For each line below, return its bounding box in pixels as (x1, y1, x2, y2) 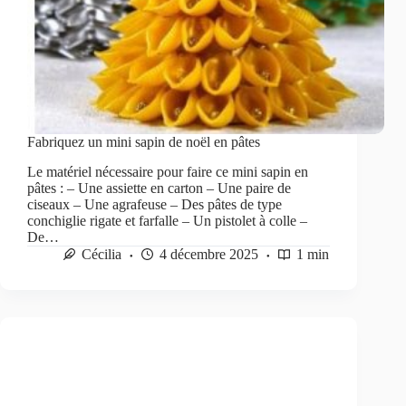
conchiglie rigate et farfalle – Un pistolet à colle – (27, 212, 307, 228)
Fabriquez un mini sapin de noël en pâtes (27, 134, 260, 150)
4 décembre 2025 (159, 246, 258, 262)
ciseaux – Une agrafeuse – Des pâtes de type (27, 196, 282, 212)
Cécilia (82, 246, 121, 262)
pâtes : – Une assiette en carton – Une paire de (27, 179, 291, 196)
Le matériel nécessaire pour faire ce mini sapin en (27, 163, 308, 179)
